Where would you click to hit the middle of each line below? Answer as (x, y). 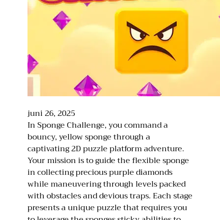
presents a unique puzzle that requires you (107, 207)
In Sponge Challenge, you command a (98, 125)
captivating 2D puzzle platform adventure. (106, 149)
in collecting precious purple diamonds (100, 172)
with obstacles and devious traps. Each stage (110, 196)
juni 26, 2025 (51, 113)
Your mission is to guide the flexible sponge (108, 160)
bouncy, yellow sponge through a (89, 137)
